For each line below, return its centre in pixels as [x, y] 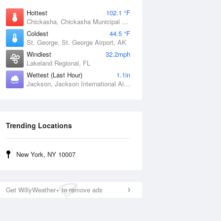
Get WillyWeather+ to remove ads [54, 190]
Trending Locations [39, 125]
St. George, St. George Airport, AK [76, 42]
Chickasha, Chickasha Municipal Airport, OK [125, 21]
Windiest [39, 54]
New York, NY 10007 [46, 154]
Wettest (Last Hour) [55, 75]
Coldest [37, 33]
